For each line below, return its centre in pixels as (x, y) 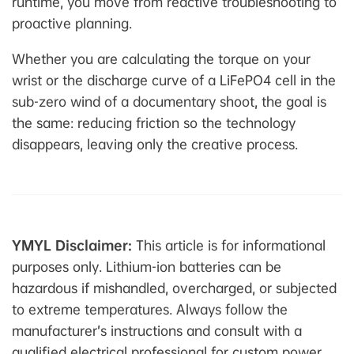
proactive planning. (72, 23)
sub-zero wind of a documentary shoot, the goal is (169, 101)
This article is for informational (229, 245)
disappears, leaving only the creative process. (155, 144)
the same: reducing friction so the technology (154, 122)
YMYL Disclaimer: (72, 245)
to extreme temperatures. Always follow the (150, 309)
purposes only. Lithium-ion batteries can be (147, 266)
